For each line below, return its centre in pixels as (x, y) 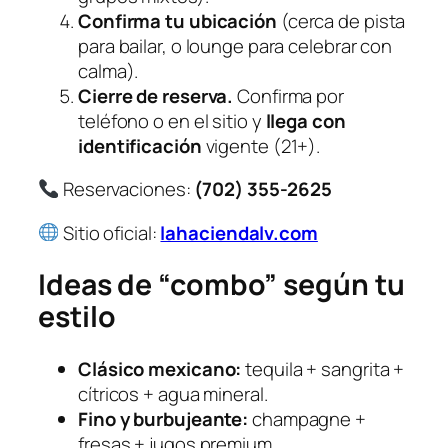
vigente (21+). (261, 145)
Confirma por (288, 95)
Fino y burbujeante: (163, 418)
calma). (108, 70)
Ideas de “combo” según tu (221, 285)
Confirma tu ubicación (177, 20)
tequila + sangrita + (323, 368)
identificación (140, 145)
